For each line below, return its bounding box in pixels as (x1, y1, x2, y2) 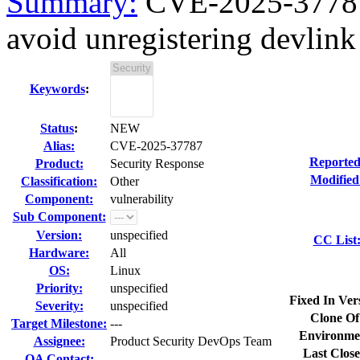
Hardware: (29, 246, 89, 260)
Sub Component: (12, 210, 106, 223)
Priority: (35, 281, 83, 295)
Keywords (29, 82, 85, 96)
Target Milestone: (11, 317, 107, 330)
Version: (36, 228, 82, 242)
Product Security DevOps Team (110, 334, 272, 348)
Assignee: (33, 334, 85, 348)
